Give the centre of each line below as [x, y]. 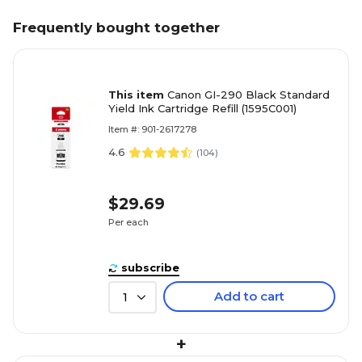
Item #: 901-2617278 [152, 129]
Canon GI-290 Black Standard [248, 94]
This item [138, 94]
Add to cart [249, 296]
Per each [128, 223]
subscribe [150, 267]
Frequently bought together [116, 27]
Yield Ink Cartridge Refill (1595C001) [202, 108]
